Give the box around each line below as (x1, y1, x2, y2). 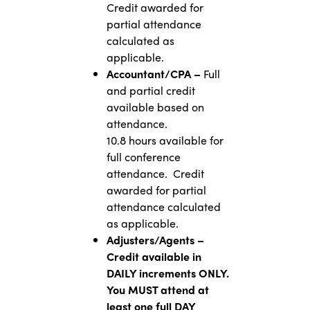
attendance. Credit (106, 165, 204, 181)
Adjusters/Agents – (106, 232, 204, 248)
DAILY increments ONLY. (106, 265, 229, 281)
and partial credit (106, 82, 195, 98)
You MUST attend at (106, 282, 209, 298)
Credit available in (106, 248, 201, 264)
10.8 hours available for (106, 132, 224, 148)
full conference (106, 149, 181, 165)
